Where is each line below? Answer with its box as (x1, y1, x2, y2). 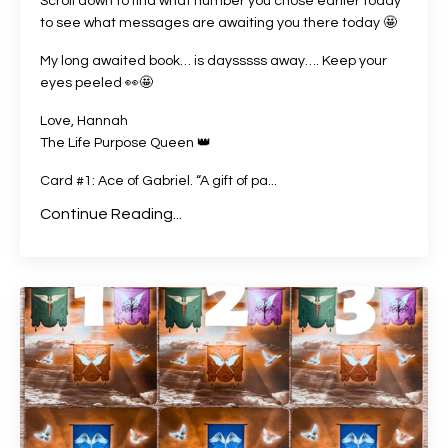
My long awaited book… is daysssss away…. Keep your (40, 53, 387, 68)
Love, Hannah (40, 113, 131, 128)
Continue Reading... (40, 205, 182, 222)
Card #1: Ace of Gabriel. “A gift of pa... (40, 173, 277, 188)
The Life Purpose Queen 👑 (40, 135, 211, 150)
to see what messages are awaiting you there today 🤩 (40, 15, 397, 30)
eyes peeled (40, 75, 125, 90)
